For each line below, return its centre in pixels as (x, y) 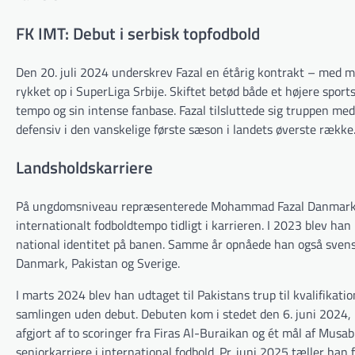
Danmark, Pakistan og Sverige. (98, 263)
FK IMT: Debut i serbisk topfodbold (138, 34)
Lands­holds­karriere (84, 167)
